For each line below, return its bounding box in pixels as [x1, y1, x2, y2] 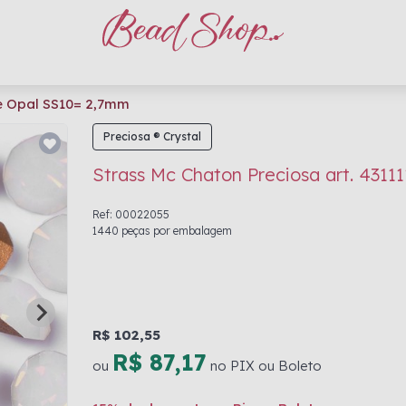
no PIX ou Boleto [207, 357, 322, 374]
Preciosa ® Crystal [103, 130, 201, 143]
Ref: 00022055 [92, 208, 169, 221]
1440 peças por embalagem [92, 224, 232, 237]
